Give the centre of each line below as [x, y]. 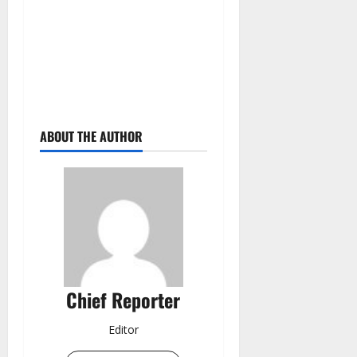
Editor [123, 330]
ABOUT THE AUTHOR [91, 137]
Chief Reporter [124, 300]
